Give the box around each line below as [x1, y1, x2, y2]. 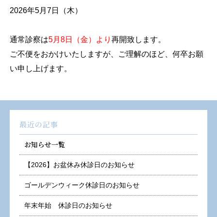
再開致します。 [111, 35, 166, 44]
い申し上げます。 [10, 64, 72, 73]
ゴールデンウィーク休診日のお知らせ [24, 181, 139, 189]
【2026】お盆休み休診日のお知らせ [24, 161, 135, 169]
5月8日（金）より [48, 35, 111, 44]
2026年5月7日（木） [10, 6, 82, 15]
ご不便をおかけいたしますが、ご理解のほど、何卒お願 [10, 50, 203, 58]
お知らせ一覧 [24, 139, 65, 149]
